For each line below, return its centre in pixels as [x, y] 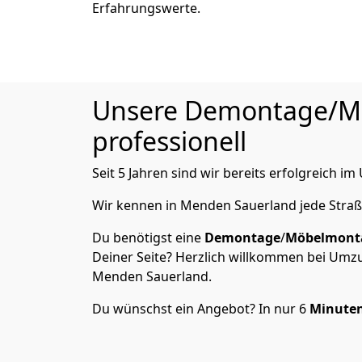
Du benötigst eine [148, 238]
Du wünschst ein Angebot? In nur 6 [201, 309]
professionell [169, 141]
